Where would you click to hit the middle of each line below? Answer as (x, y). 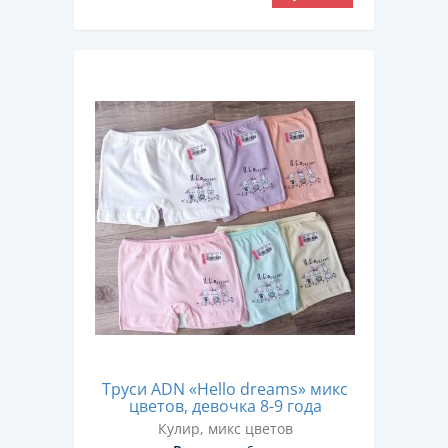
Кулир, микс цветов (225, 428)
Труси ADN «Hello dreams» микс (225, 389)
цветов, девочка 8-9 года (225, 406)
